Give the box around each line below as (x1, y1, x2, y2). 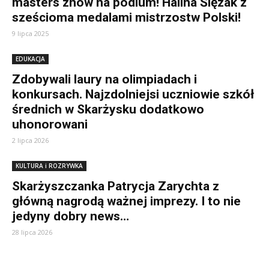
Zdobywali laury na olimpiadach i (12, 72, 197, 86)
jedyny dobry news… (12, 209, 129, 223)
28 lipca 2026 (12, 228, 52, 237)
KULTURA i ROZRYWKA (16, 162, 83, 170)
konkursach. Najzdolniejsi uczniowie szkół (12, 87, 254, 101)
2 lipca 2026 (12, 136, 49, 145)
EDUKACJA (16, 55, 45, 63)
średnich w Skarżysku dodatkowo (12, 102, 204, 116)
